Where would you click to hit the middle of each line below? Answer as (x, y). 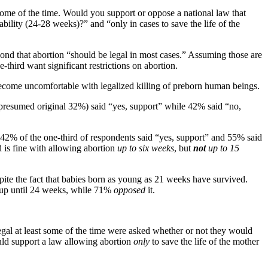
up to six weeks (146, 148)
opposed (130, 190)
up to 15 (223, 148)
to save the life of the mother (204, 241)
